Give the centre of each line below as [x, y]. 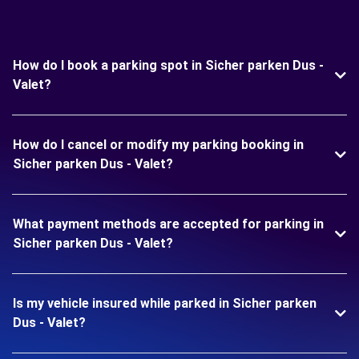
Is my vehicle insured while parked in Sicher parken [165, 303]
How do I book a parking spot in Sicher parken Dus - [168, 65]
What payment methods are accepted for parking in [168, 224]
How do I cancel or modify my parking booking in [158, 145]
